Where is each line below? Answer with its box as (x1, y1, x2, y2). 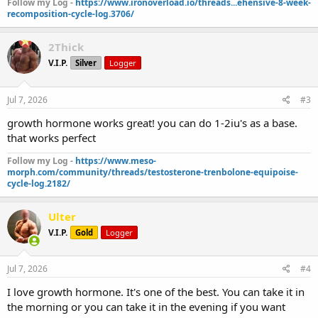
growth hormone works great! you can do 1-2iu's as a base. (7, 115, 297, 130)
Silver (75, 57, 97, 68)
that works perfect (7, 130, 96, 145)
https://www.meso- (75, 154, 156, 167)
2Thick (48, 40, 84, 54)
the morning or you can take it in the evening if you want (7, 300, 285, 314)
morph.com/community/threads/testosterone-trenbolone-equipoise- (7, 165, 298, 178)
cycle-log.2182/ (7, 177, 70, 190)
